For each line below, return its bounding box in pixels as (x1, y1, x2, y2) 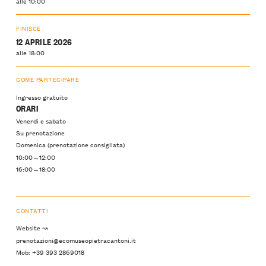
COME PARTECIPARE (16, 74, 80, 85)
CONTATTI (16, 205, 49, 216)
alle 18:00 (16, 46, 45, 58)
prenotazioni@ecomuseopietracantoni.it (16, 234, 136, 245)
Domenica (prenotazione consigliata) (16, 139, 125, 150)
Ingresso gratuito (16, 91, 68, 102)
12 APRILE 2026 (16, 34, 72, 47)
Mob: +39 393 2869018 (16, 246, 84, 257)
